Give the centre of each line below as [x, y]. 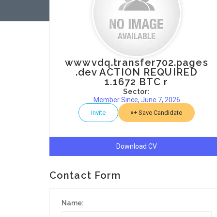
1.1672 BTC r [137, 82]
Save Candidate [160, 113]
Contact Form [85, 175]
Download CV [137, 146]
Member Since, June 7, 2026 [137, 100]
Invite [98, 113]
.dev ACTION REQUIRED [136, 72]
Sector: [137, 92]
